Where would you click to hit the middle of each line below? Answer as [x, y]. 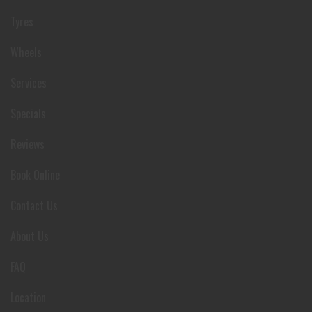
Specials [28, 113]
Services [29, 83]
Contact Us [34, 205]
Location [28, 297]
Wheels [26, 52]
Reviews [28, 144]
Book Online [35, 174]
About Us [30, 236]
